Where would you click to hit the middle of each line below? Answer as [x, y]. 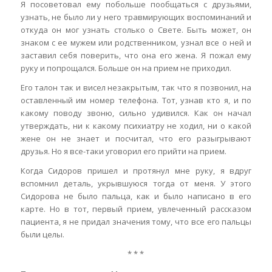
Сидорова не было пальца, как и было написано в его [136, 196]
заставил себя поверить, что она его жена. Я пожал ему [136, 56]
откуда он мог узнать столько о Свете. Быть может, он [136, 30]
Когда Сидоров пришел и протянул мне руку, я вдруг [136, 171]
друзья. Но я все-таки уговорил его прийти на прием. [123, 151]
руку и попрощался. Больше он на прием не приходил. [126, 68]
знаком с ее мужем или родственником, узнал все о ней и [136, 43]
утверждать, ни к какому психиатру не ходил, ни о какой [136, 126]
